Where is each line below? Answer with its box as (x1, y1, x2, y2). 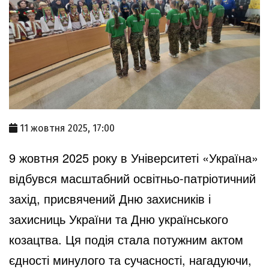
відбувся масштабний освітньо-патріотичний (9, 169, 256, 187)
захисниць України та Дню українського (9, 210, 228, 228)
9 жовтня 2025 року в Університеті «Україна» (9, 148, 258, 166)
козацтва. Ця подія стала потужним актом (9, 230, 243, 248)
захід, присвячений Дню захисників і (9, 189, 211, 207)
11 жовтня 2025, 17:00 (20, 122, 115, 134)
